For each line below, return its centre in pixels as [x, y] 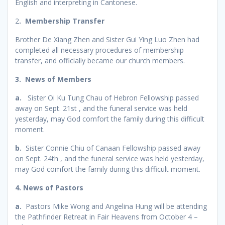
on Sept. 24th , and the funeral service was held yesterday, [110, 158]
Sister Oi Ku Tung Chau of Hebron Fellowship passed [113, 97]
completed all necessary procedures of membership [99, 50]
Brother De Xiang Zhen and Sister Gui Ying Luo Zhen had [107, 39]
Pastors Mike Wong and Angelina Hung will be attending [116, 206]
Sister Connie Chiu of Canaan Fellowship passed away [113, 148]
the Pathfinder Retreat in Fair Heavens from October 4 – [106, 216]
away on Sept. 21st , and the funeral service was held [101, 108]
